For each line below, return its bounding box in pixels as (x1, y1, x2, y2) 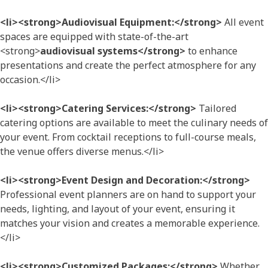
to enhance (185, 44, 237, 57)
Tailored (196, 101, 236, 115)
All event (222, 15, 264, 29)
